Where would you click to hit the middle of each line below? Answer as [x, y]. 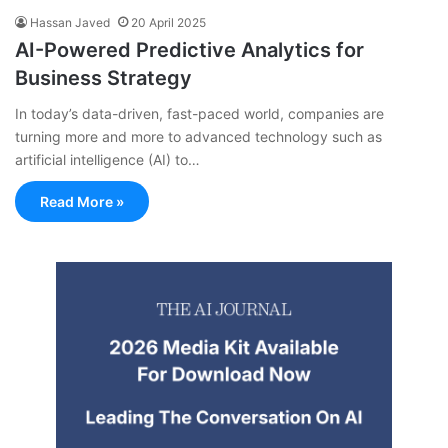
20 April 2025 [168, 22]
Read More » [82, 201]
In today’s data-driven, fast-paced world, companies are [199, 113]
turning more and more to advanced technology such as [198, 136]
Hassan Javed [70, 22]
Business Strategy [103, 77]
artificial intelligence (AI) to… [107, 159]
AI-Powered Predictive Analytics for [189, 49]
